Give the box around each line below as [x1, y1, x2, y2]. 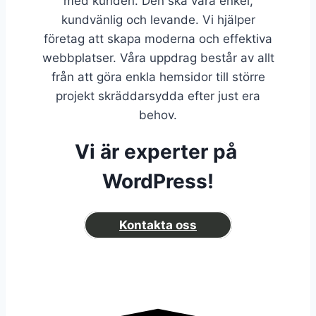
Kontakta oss [119, 217, 197, 232]
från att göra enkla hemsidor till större [51, 69, 265, 84]
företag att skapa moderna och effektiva [44, 31, 272, 46]
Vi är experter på [74, 139, 242, 164]
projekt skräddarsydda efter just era [56, 88, 260, 103]
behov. [139, 107, 177, 122]
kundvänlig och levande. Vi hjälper [61, 12, 255, 27]
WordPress [102, 169, 207, 193]
